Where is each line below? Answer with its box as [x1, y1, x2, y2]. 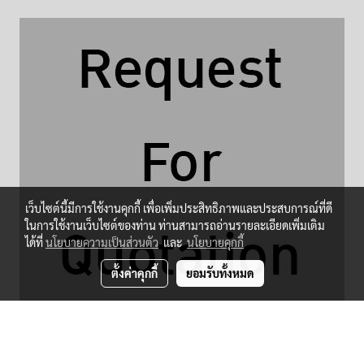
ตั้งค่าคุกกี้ [110, 266, 158, 280]
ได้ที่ [25, 235, 45, 249]
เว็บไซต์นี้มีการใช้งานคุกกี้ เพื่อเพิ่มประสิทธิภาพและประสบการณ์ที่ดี [25, 201, 332, 215]
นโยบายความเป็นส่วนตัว [45, 235, 158, 249]
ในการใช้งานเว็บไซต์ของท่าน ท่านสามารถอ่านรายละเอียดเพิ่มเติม [25, 218, 325, 232]
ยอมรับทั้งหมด [185, 266, 254, 280]
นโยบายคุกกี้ [187, 235, 244, 249]
